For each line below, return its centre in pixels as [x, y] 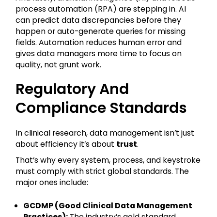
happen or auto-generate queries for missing [101, 31]
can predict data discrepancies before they [98, 20]
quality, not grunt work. [58, 65]
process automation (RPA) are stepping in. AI [101, 9]
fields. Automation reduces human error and [99, 43]
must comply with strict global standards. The [102, 171]
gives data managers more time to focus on [99, 54]
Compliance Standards [101, 108]
